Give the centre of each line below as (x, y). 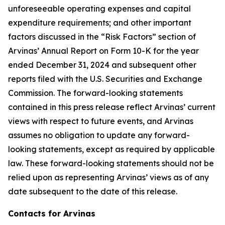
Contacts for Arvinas (52, 213)
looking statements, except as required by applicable (111, 149)
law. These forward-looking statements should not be (111, 163)
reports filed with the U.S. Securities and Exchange (105, 79)
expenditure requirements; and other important (100, 23)
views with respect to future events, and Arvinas (101, 121)
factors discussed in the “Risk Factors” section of (102, 37)
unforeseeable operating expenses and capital (99, 9)
